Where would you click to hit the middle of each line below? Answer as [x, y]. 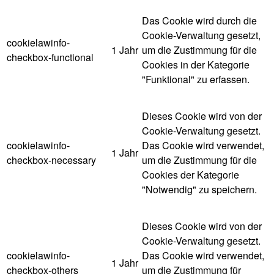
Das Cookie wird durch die [199, 20]
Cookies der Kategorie [191, 174]
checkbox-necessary [51, 160]
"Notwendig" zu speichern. [199, 189]
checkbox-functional [50, 57]
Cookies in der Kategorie [196, 64]
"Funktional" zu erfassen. [196, 79]
